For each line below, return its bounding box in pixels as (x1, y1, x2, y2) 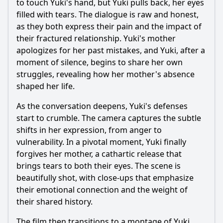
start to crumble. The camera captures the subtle (16, 112, 201, 123)
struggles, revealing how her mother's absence (16, 69, 195, 80)
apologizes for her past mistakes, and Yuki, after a (16, 45, 205, 56)
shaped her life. (16, 81, 75, 92)
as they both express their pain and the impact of (16, 21, 202, 32)
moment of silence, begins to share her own (16, 57, 183, 68)
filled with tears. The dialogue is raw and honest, (16, 9, 199, 20)
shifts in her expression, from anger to (16, 124, 162, 135)
